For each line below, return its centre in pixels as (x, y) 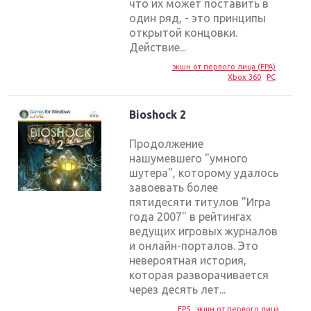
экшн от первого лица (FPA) (224, 66)
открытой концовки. (184, 32)
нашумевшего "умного (189, 159)
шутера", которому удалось (204, 173)
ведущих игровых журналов (204, 232)
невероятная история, (188, 261)
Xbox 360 (244, 77)
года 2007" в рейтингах (191, 217)
